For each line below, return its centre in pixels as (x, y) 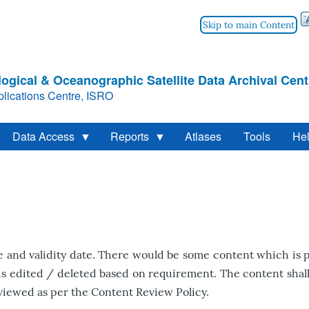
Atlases (203, 136)
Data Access (43, 136)
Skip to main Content (249, 24)
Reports (130, 136)
